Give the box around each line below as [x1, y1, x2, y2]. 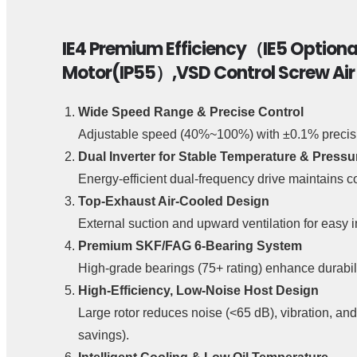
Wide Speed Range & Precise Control [78, 104, 304, 119]
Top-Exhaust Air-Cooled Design [78, 194, 269, 208]
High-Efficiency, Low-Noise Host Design [78, 283, 319, 297]
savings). [78, 328, 129, 342]
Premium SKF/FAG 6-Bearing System [78, 238, 302, 253]
